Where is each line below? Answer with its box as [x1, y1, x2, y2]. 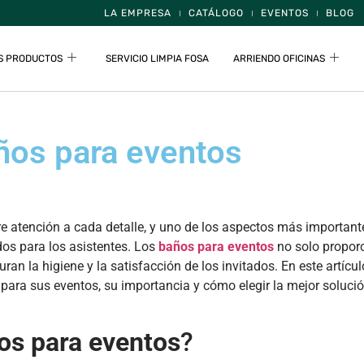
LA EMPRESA [103, 7, 171, 19]
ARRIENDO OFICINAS [233, 53, 325, 64]
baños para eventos [158, 239, 274, 254]
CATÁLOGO [188, 7, 244, 19]
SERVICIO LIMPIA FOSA [106, 53, 209, 64]
